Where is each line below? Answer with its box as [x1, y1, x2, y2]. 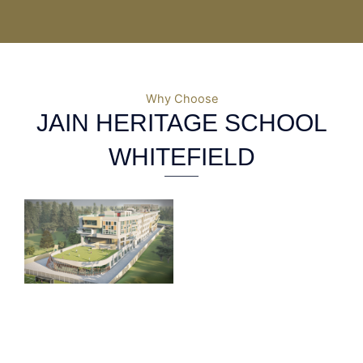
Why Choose [145, 92, 218, 107]
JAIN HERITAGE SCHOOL [36, 109, 327, 137]
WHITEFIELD [108, 143, 255, 171]
